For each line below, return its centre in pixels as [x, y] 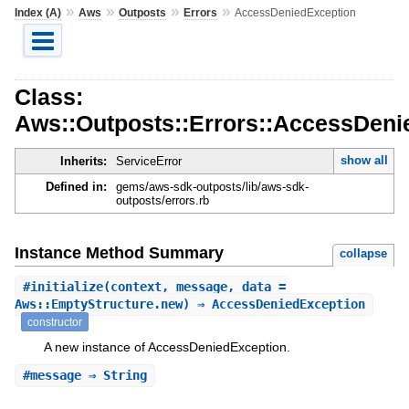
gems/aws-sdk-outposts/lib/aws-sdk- [212, 187]
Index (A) [37, 12]
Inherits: [83, 162]
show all [364, 161]
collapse [364, 253]
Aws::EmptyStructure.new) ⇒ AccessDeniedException [189, 304]
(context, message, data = [194, 286]
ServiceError [148, 162]
